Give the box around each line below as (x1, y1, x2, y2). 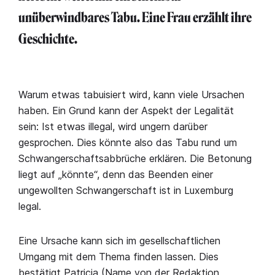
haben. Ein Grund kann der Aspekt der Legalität (18, 104, 234, 117)
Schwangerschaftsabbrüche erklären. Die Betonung (18, 152, 252, 165)
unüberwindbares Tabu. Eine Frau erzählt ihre (18, 9, 252, 26)
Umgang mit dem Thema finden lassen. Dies (18, 250, 219, 263)
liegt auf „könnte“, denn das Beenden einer (18, 168, 213, 180)
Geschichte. (18, 31, 77, 47)
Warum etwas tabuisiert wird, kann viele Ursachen (18, 88, 244, 101)
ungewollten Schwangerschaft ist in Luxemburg (18, 184, 233, 196)
